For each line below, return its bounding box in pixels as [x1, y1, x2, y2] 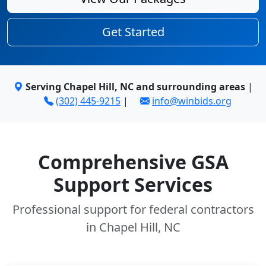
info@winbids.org [152, 94, 232, 107]
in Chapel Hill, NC [85, 219, 180, 235]
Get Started [102, 24, 164, 40]
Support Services [53, 172, 213, 197]
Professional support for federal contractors [12, 201, 254, 217]
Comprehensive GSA [37, 149, 229, 175]
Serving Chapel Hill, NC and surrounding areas [25, 80, 245, 93]
